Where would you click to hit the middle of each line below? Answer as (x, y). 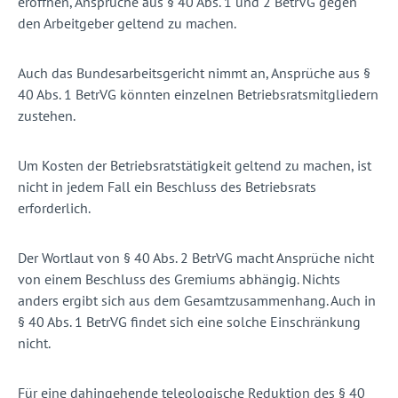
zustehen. (48, 116)
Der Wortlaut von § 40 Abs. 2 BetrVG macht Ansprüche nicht (196, 258)
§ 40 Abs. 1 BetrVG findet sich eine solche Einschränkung (189, 322)
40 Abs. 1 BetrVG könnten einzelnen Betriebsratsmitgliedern (198, 95)
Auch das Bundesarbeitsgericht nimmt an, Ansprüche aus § (194, 73)
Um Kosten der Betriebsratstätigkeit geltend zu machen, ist (195, 166)
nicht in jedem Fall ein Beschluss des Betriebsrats (167, 187)
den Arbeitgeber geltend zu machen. (128, 24)
